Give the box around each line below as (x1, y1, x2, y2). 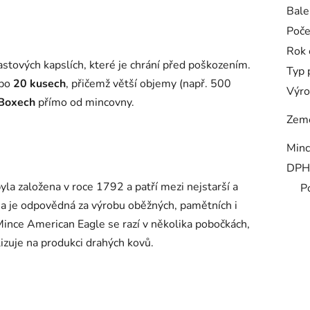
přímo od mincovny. (35, 94, 134, 110)
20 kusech (13, 75, 66, 91)
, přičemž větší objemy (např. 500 (66, 75, 231, 91)
